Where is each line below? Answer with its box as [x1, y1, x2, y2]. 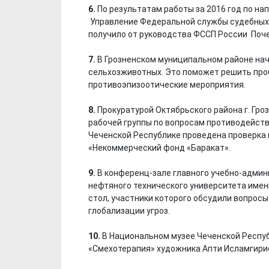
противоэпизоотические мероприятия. [88, 79, 246, 89]
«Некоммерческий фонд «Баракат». [88, 142, 231, 153]
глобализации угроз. [88, 205, 170, 216]
